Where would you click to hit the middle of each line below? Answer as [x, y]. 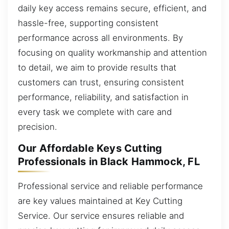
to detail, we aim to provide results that [97, 67]
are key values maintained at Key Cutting [100, 201]
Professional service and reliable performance [110, 186]
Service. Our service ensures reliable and [101, 215]
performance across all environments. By [100, 38]
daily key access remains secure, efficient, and [112, 8]
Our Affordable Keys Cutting [90, 148]
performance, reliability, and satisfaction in [103, 97]
